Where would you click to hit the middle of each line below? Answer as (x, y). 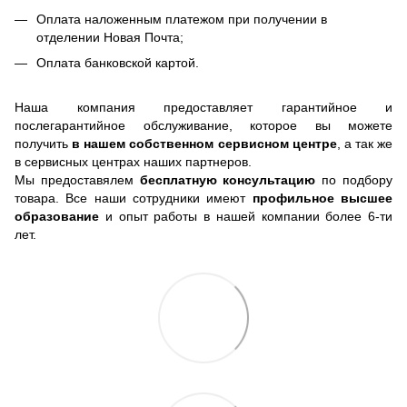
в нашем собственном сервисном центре (203, 143)
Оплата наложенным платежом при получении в (182, 19)
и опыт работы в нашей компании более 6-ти (246, 216)
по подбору (357, 179)
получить (41, 143)
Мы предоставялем (74, 179)
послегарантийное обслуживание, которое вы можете (203, 125)
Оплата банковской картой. (118, 63)
